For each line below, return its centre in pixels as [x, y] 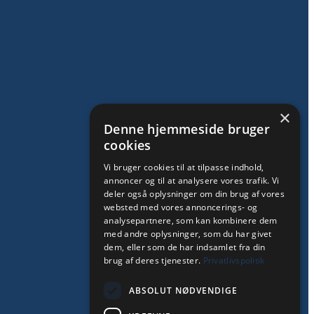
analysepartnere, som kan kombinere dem [191, 220]
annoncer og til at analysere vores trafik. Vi [192, 180]
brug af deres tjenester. [153, 260]
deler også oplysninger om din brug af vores [194, 194]
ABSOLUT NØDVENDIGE [183, 290]
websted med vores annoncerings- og [181, 207]
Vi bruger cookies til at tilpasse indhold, [184, 167]
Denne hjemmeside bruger [187, 129]
